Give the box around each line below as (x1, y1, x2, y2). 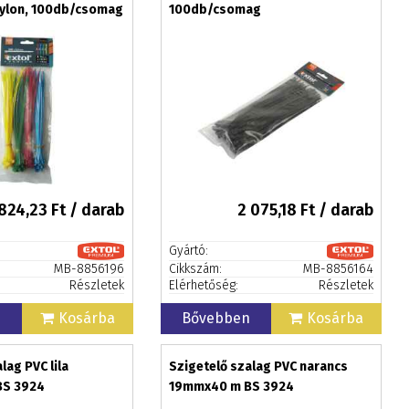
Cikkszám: (168, 261, 222, 277)
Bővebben (181, 309, 250, 327)
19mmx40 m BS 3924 (168, 379, 294, 394)
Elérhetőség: (168, 278, 238, 293)
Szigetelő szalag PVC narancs (168, 359, 348, 374)
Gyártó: (168, 243, 208, 258)
